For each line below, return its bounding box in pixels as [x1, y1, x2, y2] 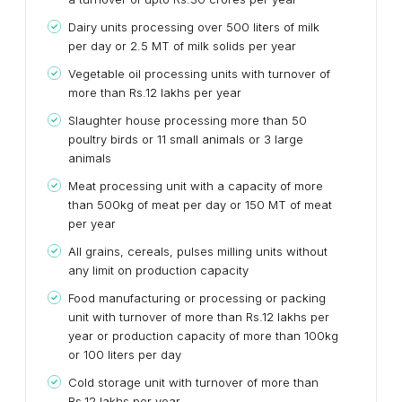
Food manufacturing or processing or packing [68, 290, 326, 305]
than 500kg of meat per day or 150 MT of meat [68, 197, 332, 212]
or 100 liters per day [68, 346, 181, 362]
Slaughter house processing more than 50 [68, 112, 307, 127]
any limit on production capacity [68, 262, 249, 277]
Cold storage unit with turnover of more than [68, 374, 319, 389]
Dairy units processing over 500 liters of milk [68, 19, 319, 34]
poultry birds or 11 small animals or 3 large [68, 131, 303, 146]
